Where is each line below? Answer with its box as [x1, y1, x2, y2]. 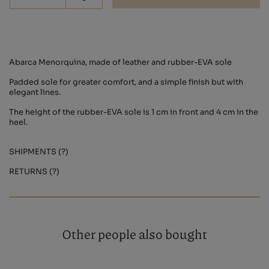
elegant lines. [9, 88, 61, 98]
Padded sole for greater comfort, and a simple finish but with [9, 77, 243, 88]
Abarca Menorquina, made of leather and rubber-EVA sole [9, 58, 232, 68]
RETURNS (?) [9, 167, 59, 177]
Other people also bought [62, 225, 207, 244]
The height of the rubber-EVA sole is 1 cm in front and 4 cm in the [9, 107, 258, 118]
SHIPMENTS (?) [9, 147, 68, 157]
